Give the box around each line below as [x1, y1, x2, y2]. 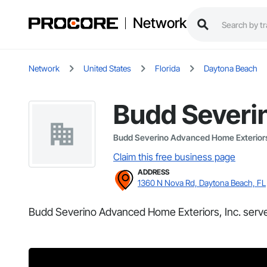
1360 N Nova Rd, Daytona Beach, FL [138, 178, 266, 188]
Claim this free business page [113, 151, 235, 163]
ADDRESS [138, 167, 169, 177]
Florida [155, 63, 180, 74]
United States [83, 63, 131, 74]
